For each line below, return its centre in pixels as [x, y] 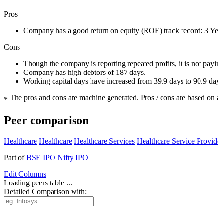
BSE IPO [41, 158]
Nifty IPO [73, 158]
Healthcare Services [104, 141]
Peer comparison [46, 120]
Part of [15, 158]
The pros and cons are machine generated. [74, 98]
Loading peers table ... [38, 183]
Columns [31, 174]
